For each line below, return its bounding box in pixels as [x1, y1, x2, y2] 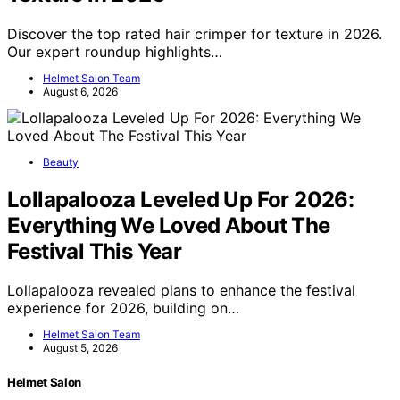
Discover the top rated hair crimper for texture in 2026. [7, 24, 382, 43]
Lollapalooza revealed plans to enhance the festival [7, 281, 355, 300]
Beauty [43, 154, 79, 169]
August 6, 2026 [43, 84, 118, 98]
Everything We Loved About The [7, 212, 330, 238]
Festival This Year [7, 237, 182, 264]
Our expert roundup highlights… [7, 42, 222, 61]
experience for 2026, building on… [7, 299, 239, 318]
